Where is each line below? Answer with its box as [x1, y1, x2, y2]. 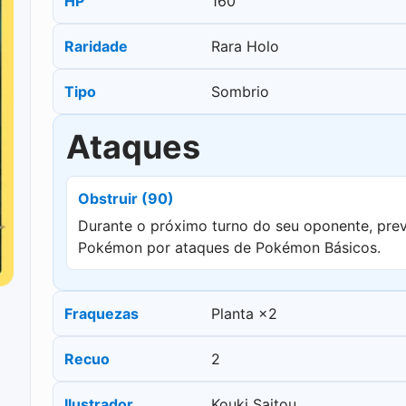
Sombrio [211, 82, 269, 101]
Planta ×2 [211, 304, 277, 324]
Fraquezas [64, 304, 139, 324]
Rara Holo [211, 37, 279, 56]
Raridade [64, 37, 128, 56]
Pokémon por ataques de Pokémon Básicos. [78, 238, 381, 257]
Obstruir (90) [78, 189, 174, 208]
